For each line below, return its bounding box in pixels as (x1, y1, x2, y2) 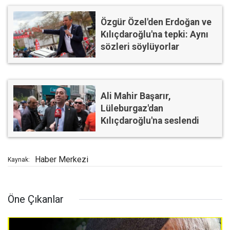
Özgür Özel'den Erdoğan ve (101, 17, 212, 28)
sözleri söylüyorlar (101, 42, 179, 52)
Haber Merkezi (35, 155, 88, 165)
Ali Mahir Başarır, (101, 91, 171, 102)
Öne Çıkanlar (8, 193, 64, 206)
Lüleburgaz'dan (101, 103, 163, 114)
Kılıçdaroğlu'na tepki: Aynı (101, 29, 208, 40)
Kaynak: (8, 156, 30, 164)
